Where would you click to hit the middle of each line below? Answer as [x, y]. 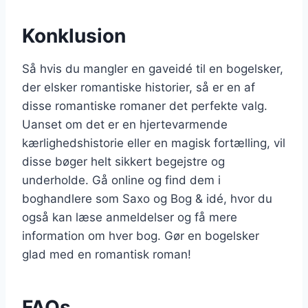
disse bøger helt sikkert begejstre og [123, 162]
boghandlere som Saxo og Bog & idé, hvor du [147, 199]
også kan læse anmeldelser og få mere [130, 217]
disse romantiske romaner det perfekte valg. [145, 106]
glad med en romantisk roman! [107, 254]
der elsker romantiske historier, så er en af [139, 87]
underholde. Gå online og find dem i [121, 180]
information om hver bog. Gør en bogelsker [141, 236]
